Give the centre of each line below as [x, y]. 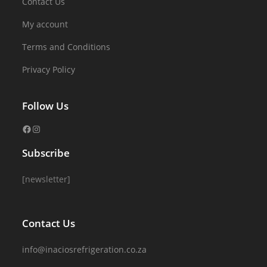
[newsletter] [46, 179]
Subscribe [46, 153]
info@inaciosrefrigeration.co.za [85, 249]
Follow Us [46, 105]
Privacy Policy [49, 69]
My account [45, 24]
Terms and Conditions [66, 46]
